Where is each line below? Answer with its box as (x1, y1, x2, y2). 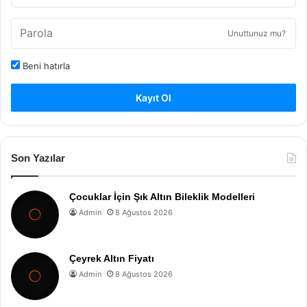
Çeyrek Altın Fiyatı (69, 252, 154, 264)
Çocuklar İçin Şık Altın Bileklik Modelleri (69, 191, 255, 202)
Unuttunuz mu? (228, 27, 286, 38)
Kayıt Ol (136, 91, 171, 103)
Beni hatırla (20, 60, 70, 71)
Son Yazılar (11, 151, 65, 164)
